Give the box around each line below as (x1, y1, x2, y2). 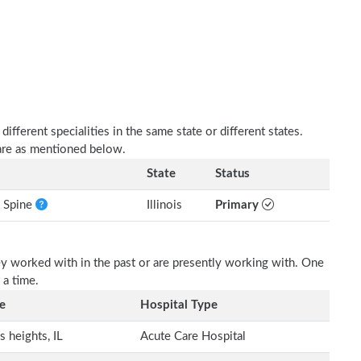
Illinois (147, 199, 182, 211)
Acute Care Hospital (140, 330, 246, 342)
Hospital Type (140, 299, 218, 311)
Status (215, 168, 250, 180)
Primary (215, 199, 262, 211)
